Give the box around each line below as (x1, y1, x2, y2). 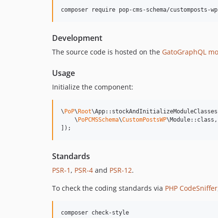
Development (52, 33, 102, 43)
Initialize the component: (52, 82, 133, 91)
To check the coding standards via (52, 183, 165, 193)
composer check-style (61, 209, 129, 216)
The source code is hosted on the (52, 47, 162, 56)
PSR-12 (109, 165, 132, 175)
